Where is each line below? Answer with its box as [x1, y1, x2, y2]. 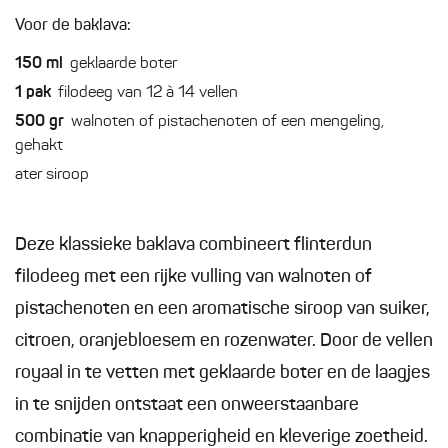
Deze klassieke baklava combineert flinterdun [15, 236, 372, 255]
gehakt [15, 138, 63, 155]
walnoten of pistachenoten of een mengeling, [71, 114, 384, 131]
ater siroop [15, 167, 89, 184]
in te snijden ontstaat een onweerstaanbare [15, 396, 359, 415]
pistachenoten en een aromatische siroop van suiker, [15, 300, 430, 319]
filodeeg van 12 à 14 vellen [58, 85, 238, 102]
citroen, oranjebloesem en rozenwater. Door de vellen [15, 332, 433, 351]
